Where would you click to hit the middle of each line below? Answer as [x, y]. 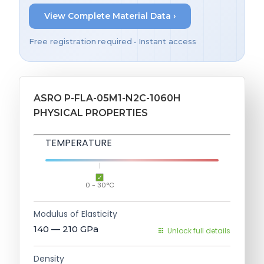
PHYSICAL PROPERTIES [91, 113]
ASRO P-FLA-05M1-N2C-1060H [107, 98]
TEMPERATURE [79, 143]
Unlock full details [199, 230]
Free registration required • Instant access [113, 41]
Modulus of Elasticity [75, 214]
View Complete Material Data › [110, 16]
